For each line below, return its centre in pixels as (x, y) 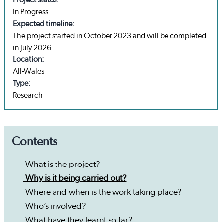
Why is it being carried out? (76, 179)
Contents (35, 142)
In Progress (30, 12)
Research (28, 95)
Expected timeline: (44, 24)
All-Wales (28, 72)
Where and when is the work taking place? (103, 193)
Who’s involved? (55, 206)
